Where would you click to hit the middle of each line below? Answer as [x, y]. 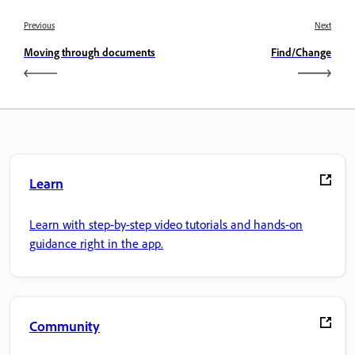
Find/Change [301, 52]
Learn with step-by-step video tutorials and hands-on [166, 225]
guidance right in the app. [96, 244]
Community [65, 325]
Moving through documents [90, 52]
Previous [39, 25]
